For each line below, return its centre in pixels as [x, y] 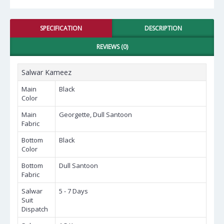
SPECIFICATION [61, 28]
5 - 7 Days [73, 191]
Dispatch [35, 209]
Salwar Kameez [46, 72]
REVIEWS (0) [112, 47]
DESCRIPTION [163, 28]
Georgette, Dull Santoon [95, 114]
